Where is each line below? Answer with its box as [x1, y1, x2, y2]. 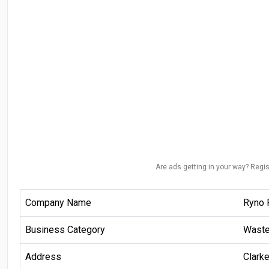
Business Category [25, 223, 105, 235]
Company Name [25, 196, 91, 208]
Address [25, 250, 61, 262]
